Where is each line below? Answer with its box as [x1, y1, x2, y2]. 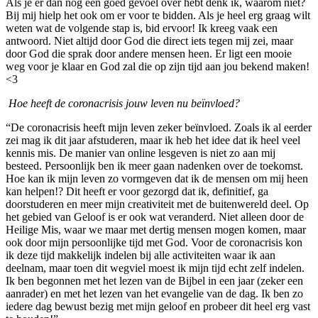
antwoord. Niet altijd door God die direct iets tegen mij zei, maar [6, 34, 293, 47]
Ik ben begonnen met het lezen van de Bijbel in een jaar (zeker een [6, 274, 303, 287]
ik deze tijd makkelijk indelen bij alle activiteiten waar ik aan [6, 248, 275, 261]
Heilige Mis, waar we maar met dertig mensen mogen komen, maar [6, 223, 306, 236]
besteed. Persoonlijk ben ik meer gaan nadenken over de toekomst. [6, 159, 303, 172]
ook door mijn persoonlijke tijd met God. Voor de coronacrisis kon [6, 236, 302, 248]
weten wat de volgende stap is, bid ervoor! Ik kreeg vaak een [6, 21, 278, 34]
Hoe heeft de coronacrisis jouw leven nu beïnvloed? [9, 97, 240, 109]
